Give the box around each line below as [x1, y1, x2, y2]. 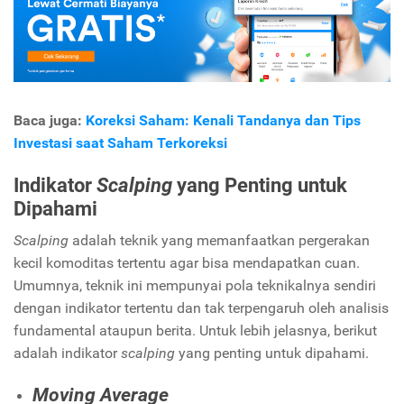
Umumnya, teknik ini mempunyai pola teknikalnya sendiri [14, 276, 376, 294]
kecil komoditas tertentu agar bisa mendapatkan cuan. [14, 253, 360, 271]
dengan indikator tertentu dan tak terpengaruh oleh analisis [14, 298, 389, 317]
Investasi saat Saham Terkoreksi [14, 134, 227, 152]
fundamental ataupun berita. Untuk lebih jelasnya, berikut [14, 321, 377, 339]
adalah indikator [14, 344, 117, 362]
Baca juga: [14, 112, 86, 130]
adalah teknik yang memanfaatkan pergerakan [72, 231, 370, 249]
